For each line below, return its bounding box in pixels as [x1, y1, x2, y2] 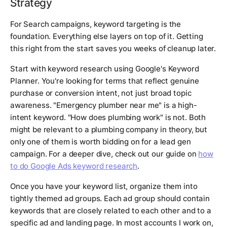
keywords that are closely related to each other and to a [10, 206, 211, 216]
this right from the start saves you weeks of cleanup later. [10, 44, 216, 54]
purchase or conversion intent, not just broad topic [10, 88, 192, 98]
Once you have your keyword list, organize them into [10, 181, 198, 192]
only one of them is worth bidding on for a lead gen [10, 137, 191, 147]
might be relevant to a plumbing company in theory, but [10, 125, 207, 135]
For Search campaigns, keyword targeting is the [10, 19, 181, 29]
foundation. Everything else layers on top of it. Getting [10, 31, 203, 42]
